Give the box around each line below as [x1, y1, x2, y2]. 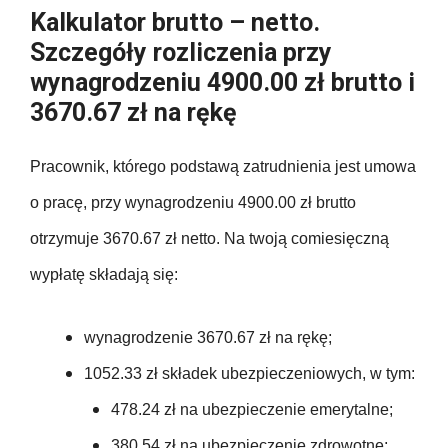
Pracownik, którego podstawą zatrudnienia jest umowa [30, 158, 416, 176]
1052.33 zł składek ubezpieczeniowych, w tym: [84, 365, 415, 383]
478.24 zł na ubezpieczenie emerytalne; [111, 401, 393, 419]
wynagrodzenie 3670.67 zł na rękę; [84, 329, 332, 347]
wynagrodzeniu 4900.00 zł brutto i [30, 68, 415, 98]
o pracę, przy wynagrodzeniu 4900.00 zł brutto [30, 194, 356, 212]
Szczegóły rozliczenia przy [30, 38, 332, 68]
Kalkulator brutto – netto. [30, 8, 320, 38]
